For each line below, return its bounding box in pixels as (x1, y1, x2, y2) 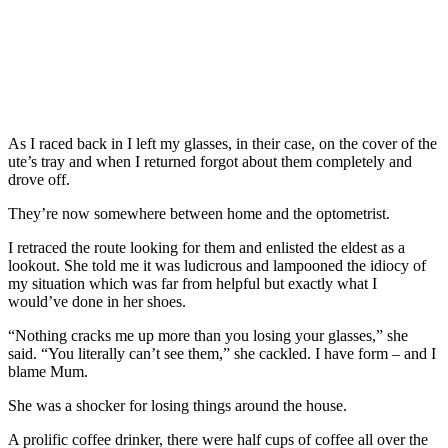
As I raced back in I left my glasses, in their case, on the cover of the (8, 134, 437, 152)
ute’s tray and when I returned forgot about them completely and (8, 152, 412, 170)
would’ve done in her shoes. (8, 292, 186, 310)
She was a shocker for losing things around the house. (8, 396, 347, 414)
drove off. (8, 170, 70, 188)
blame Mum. (8, 362, 88, 380)
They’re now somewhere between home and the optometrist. (8, 204, 390, 222)
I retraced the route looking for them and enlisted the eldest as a (8, 238, 405, 256)
